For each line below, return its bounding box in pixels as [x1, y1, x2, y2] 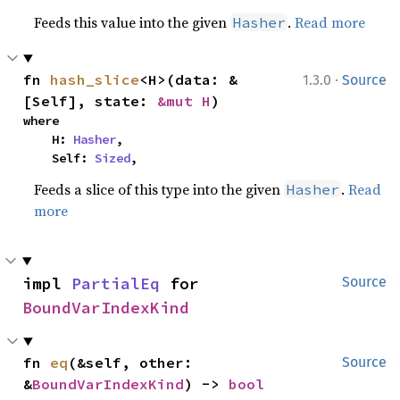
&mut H [157, 92, 212, 110]
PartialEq [71, 273, 160, 294]
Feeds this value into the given [34, 12, 231, 32]
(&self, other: [68, 354, 194, 371]
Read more [295, 12, 366, 32]
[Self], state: [23, 92, 158, 110]
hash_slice [50, 71, 140, 88]
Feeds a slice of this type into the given [34, 179, 285, 199]
